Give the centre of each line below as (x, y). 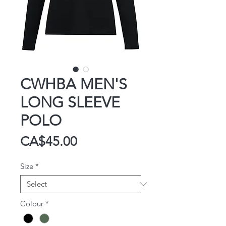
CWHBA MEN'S (74, 84)
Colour (32, 204)
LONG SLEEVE (70, 103)
